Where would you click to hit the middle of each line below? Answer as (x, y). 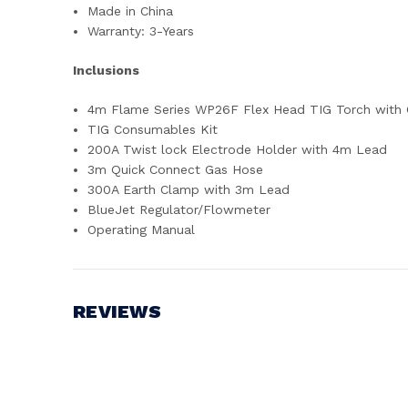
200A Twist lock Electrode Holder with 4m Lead (238, 149)
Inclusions (106, 70)
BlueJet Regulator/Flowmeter (179, 209)
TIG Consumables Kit (153, 129)
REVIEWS (117, 311)
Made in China (131, 10)
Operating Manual (142, 229)
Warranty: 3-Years (141, 31)
